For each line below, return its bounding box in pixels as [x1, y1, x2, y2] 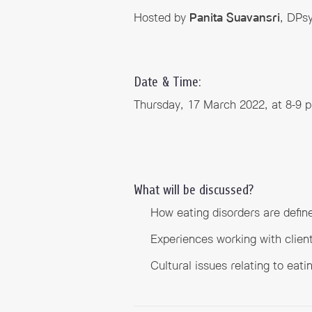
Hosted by [134, 8, 189, 27]
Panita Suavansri [189, 8, 280, 27]
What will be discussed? [134, 180, 253, 200]
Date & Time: [134, 72, 201, 92]
